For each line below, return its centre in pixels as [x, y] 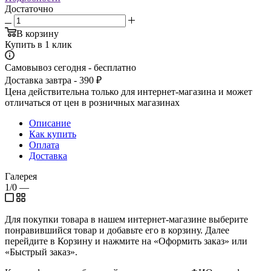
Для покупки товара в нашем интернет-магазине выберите [126, 219]
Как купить [53, 134]
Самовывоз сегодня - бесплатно [70, 67]
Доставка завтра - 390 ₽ [53, 80]
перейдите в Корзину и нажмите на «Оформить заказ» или [126, 241]
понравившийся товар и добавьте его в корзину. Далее [117, 230]
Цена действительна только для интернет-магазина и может [129, 91]
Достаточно [29, 8]
